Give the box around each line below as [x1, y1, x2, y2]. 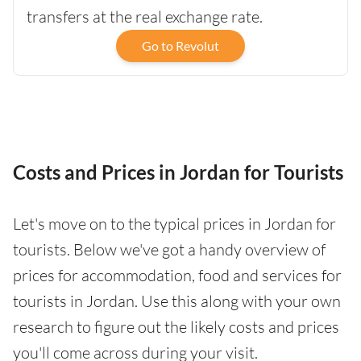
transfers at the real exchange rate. [27, 6, 263, 27]
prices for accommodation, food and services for [13, 264, 342, 285]
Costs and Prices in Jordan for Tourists [13, 160, 343, 184]
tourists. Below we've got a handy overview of [13, 239, 326, 259]
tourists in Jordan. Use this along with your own [13, 290, 341, 311]
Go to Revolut [142, 37, 219, 53]
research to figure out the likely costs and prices [13, 316, 339, 337]
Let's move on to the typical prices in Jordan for [13, 213, 336, 234]
